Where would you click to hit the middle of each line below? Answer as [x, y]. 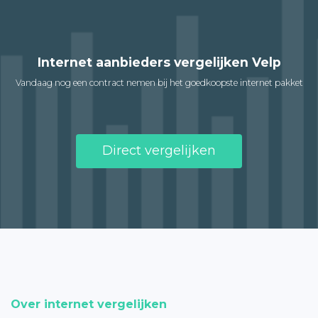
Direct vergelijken [159, 150]
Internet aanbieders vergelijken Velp [159, 62]
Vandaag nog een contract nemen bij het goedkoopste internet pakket [159, 82]
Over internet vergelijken [89, 304]
